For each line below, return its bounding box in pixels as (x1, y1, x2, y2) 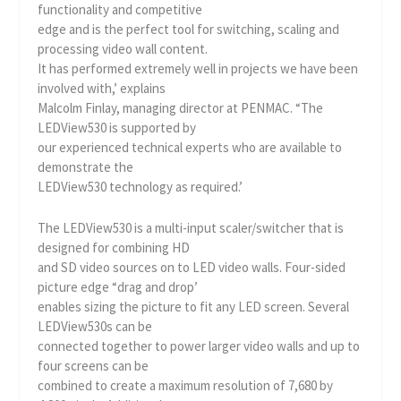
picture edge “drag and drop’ (38, 278, 199, 295)
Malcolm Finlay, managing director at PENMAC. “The (38, 99, 324, 116)
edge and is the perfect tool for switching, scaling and (38, 21, 340, 38)
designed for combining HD (38, 239, 191, 256)
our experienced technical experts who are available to (38, 139, 343, 156)
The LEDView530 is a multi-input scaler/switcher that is (38, 219, 345, 236)
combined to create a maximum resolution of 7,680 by (38, 377, 334, 394)
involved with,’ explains (38, 80, 166, 97)
